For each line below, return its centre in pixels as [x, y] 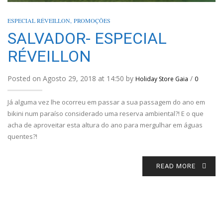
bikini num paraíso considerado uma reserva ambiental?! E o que [106, 114]
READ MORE [176, 166]
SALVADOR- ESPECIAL [87, 39]
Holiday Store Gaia [162, 79]
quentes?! [22, 137]
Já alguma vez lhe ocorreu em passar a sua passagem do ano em [106, 102]
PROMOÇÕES [92, 21]
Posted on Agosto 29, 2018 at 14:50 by [71, 79]
